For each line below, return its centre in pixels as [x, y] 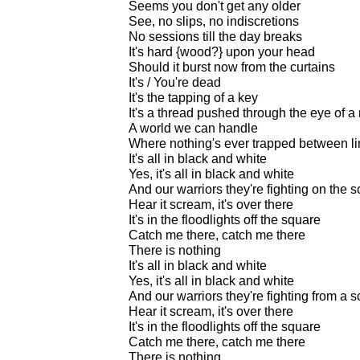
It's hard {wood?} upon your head [222, 51]
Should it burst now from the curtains [232, 67]
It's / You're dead [175, 82]
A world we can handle [193, 128]
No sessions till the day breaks [215, 36]
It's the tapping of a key [193, 97]
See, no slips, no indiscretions [214, 21]
